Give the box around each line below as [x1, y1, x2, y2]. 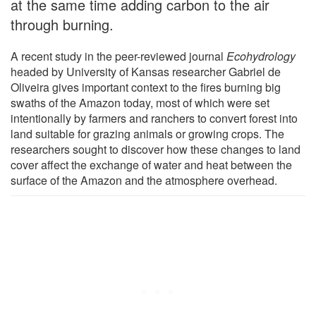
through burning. [11, 13, 114, 35]
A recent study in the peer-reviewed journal [11, 47, 226, 64]
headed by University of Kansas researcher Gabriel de [11, 63, 281, 80]
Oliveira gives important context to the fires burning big [11, 78, 281, 95]
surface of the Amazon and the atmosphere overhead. [11, 171, 277, 188]
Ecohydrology [226, 47, 296, 64]
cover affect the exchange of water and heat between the [11, 156, 292, 173]
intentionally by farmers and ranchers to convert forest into [11, 109, 298, 126]
